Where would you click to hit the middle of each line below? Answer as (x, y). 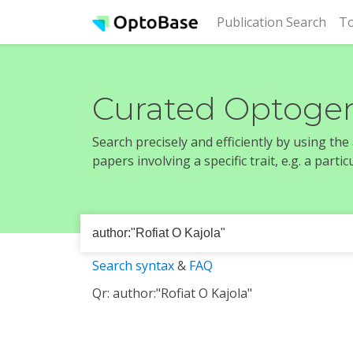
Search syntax (133, 266)
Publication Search (271, 22)
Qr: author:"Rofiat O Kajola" (172, 293)
